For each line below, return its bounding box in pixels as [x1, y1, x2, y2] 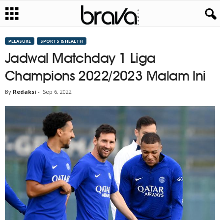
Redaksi [13, 88, 36, 95]
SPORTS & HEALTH [40, 38, 83, 44]
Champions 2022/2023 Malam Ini [5, 67, 206, 84]
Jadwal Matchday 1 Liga [5, 50, 156, 66]
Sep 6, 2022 [43, 88, 72, 95]
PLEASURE [8, 38, 31, 44]
